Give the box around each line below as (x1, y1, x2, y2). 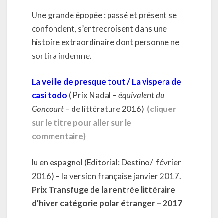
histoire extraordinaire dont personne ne (32, 36, 179, 47)
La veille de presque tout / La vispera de (32, 76, 181, 87)
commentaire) (32, 131, 86, 141)
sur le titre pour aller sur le (32, 117, 131, 127)
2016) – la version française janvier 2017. (32, 170, 181, 181)
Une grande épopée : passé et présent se (32, 9, 177, 20)
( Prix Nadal (69, 90, 112, 100)
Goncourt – (32, 104, 70, 114)
